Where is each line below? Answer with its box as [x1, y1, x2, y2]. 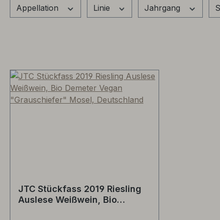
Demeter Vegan [18, 205, 86, 216]
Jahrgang [144, 2, 183, 13]
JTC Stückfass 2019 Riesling [18, 183, 141, 194]
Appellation [16, 2, 61, 13]
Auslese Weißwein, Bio [18, 194, 117, 205]
